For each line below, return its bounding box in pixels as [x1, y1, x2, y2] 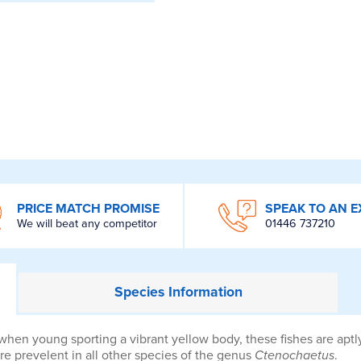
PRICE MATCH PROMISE [16, 201, 160, 218]
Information [164, 283, 243, 301]
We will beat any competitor [16, 217, 157, 231]
